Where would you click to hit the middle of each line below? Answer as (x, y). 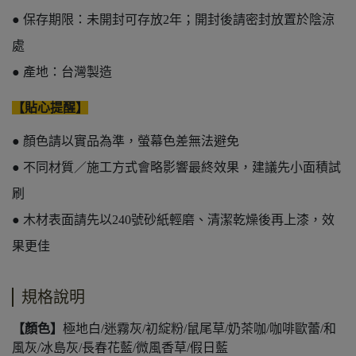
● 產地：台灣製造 (62, 72)
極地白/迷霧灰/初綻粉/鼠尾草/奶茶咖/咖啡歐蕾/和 (199, 329)
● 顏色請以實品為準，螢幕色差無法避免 (126, 141)
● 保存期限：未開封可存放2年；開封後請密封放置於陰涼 (173, 20)
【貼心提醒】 (50, 108)
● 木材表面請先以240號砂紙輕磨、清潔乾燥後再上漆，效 (173, 220)
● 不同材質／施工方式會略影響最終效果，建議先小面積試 (176, 168)
